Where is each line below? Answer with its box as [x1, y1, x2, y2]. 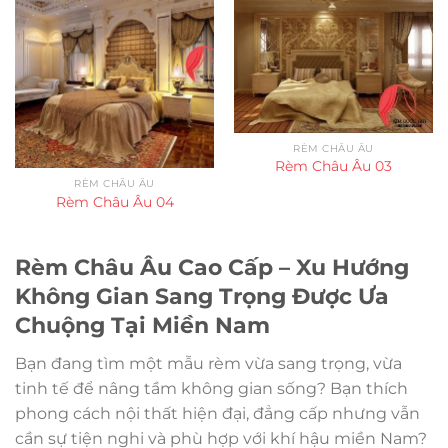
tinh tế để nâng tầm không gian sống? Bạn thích [15, 379, 408, 398]
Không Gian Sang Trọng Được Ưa [15, 281, 389, 310]
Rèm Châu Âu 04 [55, 193, 174, 210]
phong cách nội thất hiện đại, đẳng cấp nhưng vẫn [15, 404, 420, 423]
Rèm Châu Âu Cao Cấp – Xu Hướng [15, 252, 409, 281]
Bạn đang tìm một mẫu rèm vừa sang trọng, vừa [15, 354, 402, 373]
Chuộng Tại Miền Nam [15, 310, 270, 339]
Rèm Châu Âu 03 [275, 158, 392, 175]
